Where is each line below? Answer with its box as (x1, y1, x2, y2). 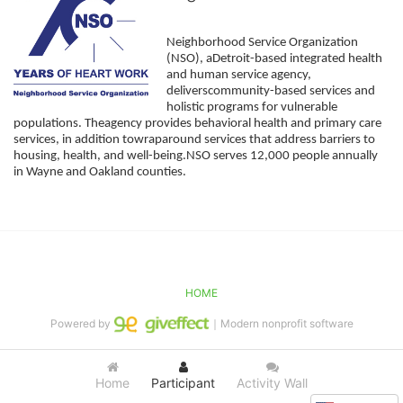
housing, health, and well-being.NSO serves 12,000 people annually (13, 149, 378, 164)
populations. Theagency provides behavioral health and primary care (13, 117, 381, 131)
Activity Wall (237, 375, 308, 390)
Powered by (49, 317, 113, 331)
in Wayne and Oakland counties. (13, 166, 189, 180)
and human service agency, (166, 68, 311, 83)
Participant (151, 375, 215, 390)
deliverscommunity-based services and (166, 85, 375, 99)
